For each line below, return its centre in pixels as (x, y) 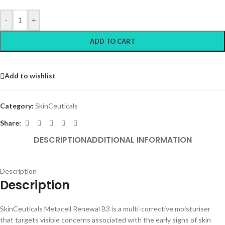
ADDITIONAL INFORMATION (139, 140)
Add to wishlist (30, 76)
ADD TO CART (113, 41)
